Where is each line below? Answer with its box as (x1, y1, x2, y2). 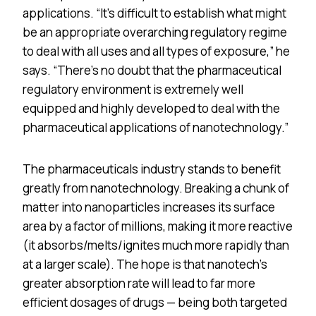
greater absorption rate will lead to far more (23, 274, 255, 291)
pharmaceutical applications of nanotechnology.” (23, 119, 288, 135)
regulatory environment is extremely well (23, 80, 243, 97)
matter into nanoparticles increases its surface (23, 198, 275, 215)
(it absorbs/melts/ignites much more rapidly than (23, 236, 289, 253)
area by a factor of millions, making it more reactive (23, 217, 293, 234)
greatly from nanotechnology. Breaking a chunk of (23, 179, 289, 196)
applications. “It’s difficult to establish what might (23, 4, 286, 21)
